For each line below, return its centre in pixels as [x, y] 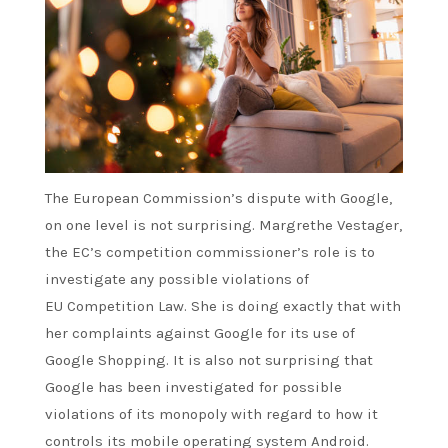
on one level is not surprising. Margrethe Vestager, [223, 224]
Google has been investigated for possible [193, 386]
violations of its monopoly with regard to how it [211, 413]
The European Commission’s [146, 197]
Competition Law [125, 305]
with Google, [346, 197]
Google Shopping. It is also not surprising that [209, 359]
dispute [274, 197]
